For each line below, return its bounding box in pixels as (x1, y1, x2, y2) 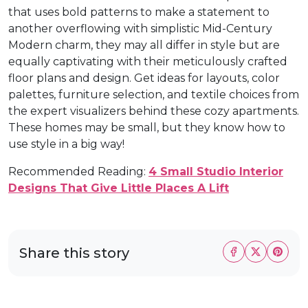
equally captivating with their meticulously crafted (8, 54, 287, 68)
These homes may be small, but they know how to (8, 120, 285, 134)
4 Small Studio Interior (148, 164, 283, 178)
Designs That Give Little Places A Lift (8, 181, 229, 195)
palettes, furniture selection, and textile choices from (8, 87, 299, 101)
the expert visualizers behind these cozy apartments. (8, 104, 299, 118)
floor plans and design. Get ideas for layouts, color (8, 71, 280, 85)
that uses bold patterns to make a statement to (8, 5, 269, 19)
